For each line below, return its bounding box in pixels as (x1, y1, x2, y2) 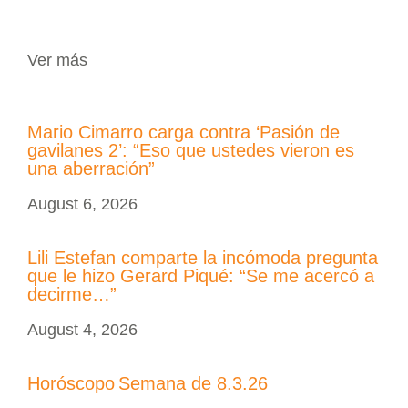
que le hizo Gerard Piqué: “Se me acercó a (27, 266, 374, 287)
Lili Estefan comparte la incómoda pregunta (27, 248, 378, 269)
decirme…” (27, 284, 122, 305)
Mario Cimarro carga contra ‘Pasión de (27, 122, 340, 143)
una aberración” (27, 158, 155, 179)
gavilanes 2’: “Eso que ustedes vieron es (27, 140, 354, 161)
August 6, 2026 (27, 195, 138, 214)
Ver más (27, 51, 87, 70)
